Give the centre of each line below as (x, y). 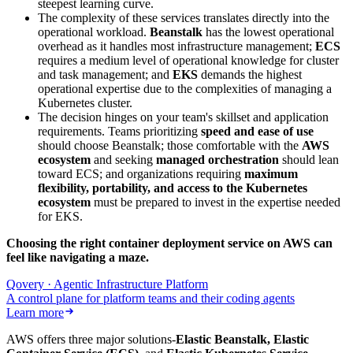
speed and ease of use (257, 132)
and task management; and (105, 75)
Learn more (35, 313)
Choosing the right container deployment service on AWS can (169, 243)
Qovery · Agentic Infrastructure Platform (107, 284)
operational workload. (94, 32)
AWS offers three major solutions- (91, 340)
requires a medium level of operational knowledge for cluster (188, 61)
